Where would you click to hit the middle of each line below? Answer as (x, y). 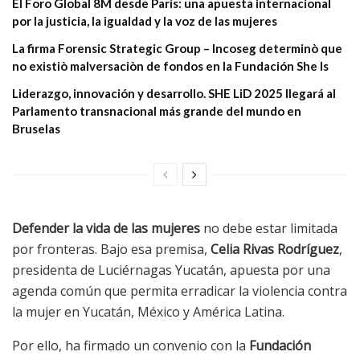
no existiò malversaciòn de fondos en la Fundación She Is (170, 66)
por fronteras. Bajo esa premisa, (111, 250)
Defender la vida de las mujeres (106, 229)
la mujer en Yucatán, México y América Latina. (148, 312)
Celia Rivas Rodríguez (275, 250)
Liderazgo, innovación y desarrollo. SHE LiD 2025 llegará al (174, 94)
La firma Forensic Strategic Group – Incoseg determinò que (177, 49)
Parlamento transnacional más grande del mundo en (157, 111)
